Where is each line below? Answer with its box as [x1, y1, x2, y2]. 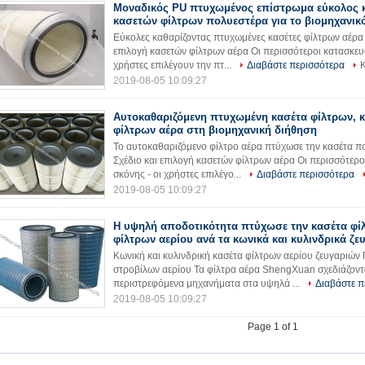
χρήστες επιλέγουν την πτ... [113, 59, 234, 71]
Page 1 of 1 [248, 321, 298, 332]
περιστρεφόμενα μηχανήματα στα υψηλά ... [113, 278, 302, 289]
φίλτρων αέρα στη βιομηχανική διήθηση [113, 124, 317, 136]
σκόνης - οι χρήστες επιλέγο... [113, 169, 244, 180]
